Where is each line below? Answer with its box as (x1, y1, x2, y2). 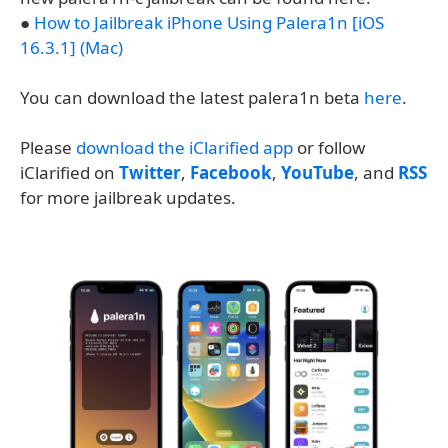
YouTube (281, 161, 354, 184)
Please (20, 136, 76, 159)
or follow (293, 136, 365, 159)
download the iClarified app (76, 136, 293, 159)
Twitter (119, 161, 181, 184)
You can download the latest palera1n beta (20, 86, 364, 109)
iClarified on (20, 161, 119, 184)
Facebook (190, 161, 272, 184)
